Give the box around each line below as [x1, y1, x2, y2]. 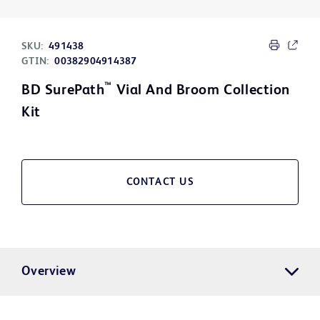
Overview [21, 265, 76, 279]
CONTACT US [126, 177, 194, 188]
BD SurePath [21, 84, 105, 99]
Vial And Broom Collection [112, 84, 290, 99]
